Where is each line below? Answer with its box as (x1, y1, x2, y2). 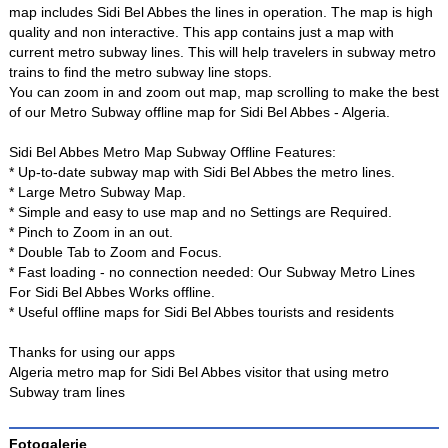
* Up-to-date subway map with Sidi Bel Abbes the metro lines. (8, 164, 395, 181)
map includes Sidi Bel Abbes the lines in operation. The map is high (8, 4, 433, 21)
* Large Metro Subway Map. (8, 184, 186, 201)
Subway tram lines (8, 384, 125, 401)
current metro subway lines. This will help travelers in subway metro (8, 44, 436, 61)
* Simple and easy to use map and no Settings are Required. (8, 204, 392, 221)
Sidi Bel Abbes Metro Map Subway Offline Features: (8, 144, 336, 161)
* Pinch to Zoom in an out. (8, 224, 173, 241)
